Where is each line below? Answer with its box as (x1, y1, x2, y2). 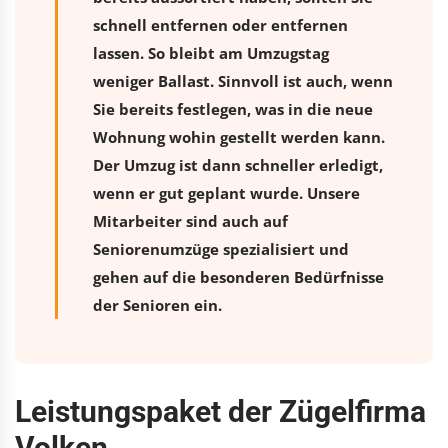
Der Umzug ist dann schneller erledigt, (93, 154, 383, 175)
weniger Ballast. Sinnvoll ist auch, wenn (93, 70, 393, 91)
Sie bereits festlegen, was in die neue (93, 98, 373, 119)
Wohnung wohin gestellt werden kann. (93, 126, 385, 147)
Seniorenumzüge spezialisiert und (93, 238, 349, 259)
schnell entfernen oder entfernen (93, 14, 348, 35)
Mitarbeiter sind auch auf (93, 210, 288, 231)
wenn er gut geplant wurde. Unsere (93, 182, 360, 203)
